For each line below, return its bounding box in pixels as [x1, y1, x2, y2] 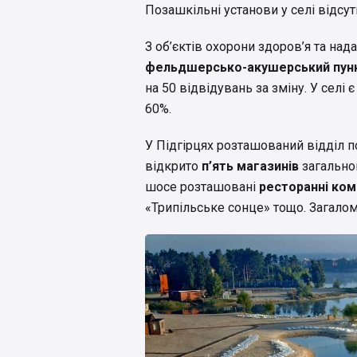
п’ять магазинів [202, 159, 299, 175]
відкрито [145, 159, 202, 175]
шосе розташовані [145, 179, 259, 195]
